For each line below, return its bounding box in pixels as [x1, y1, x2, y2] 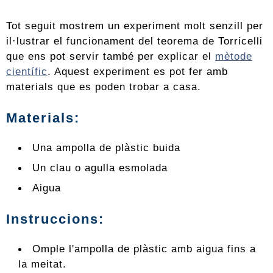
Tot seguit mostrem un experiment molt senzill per [6, 19, 263, 32]
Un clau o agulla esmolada [32, 161, 168, 174]
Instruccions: [6, 211, 104, 227]
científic [6, 65, 48, 78]
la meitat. [18, 258, 66, 271]
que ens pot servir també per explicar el [6, 50, 215, 63]
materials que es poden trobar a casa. [6, 80, 201, 93]
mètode [215, 50, 252, 63]
